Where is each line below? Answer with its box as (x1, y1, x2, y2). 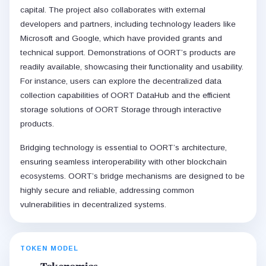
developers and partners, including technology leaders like (20, 20, 236, 29)
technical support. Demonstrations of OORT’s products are (20, 48, 236, 58)
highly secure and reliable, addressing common (20, 186, 194, 195)
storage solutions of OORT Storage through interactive (20, 105, 221, 115)
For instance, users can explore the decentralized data (20, 77, 221, 86)
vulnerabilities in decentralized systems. (20, 200, 166, 210)
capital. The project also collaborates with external (20, 5, 205, 15)
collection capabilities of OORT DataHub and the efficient (20, 91, 230, 100)
